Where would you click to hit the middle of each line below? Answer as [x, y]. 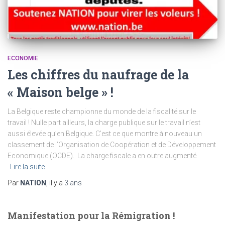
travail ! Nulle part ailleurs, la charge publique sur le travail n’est [104, 122]
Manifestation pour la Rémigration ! [91, 215]
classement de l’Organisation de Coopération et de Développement [112, 144]
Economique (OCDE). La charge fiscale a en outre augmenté [102, 155]
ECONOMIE [23, 58]
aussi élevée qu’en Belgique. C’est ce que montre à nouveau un [105, 133]
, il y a [55, 183]
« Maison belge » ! [61, 92]
